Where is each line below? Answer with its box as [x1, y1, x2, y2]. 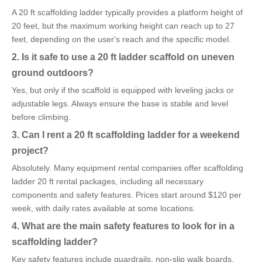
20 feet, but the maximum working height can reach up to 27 [12, 21, 235, 30]
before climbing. [12, 112, 71, 122]
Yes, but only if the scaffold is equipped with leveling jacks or [12, 85, 234, 95]
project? [12, 145, 49, 156]
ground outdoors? [12, 67, 94, 78]
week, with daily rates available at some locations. [12, 204, 195, 213]
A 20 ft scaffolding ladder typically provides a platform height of [12, 8, 243, 17]
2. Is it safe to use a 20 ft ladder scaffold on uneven [12, 51, 235, 62]
